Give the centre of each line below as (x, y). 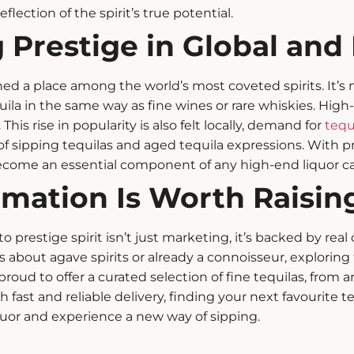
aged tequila (183, 145)
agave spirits (89, 258)
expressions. (264, 145)
